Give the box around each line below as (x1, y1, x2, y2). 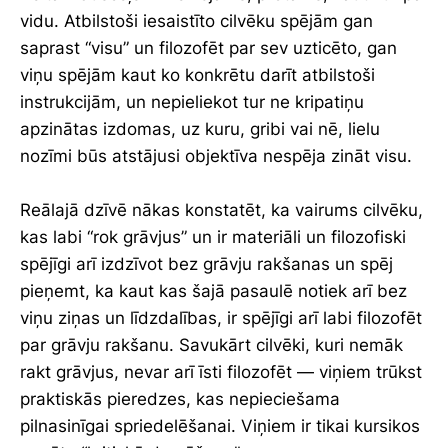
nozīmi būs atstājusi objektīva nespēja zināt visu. (20, 145, 412, 166)
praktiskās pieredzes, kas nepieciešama (20, 388, 340, 409)
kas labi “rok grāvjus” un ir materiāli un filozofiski (20, 226, 406, 247)
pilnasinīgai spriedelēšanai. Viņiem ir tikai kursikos (20, 415, 420, 436)
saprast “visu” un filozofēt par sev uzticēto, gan (20, 37, 397, 58)
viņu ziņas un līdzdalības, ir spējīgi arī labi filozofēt (20, 307, 422, 328)
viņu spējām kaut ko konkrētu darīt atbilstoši (20, 64, 375, 85)
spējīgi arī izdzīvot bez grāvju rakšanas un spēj (20, 253, 393, 274)
